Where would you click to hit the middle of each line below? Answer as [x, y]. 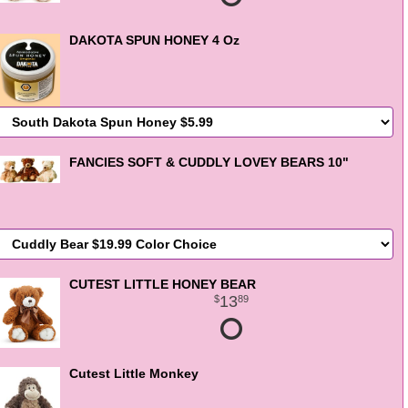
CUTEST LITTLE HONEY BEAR [163, 284]
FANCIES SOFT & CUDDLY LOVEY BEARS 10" [209, 162]
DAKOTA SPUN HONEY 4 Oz [154, 40]
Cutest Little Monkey [134, 373]
